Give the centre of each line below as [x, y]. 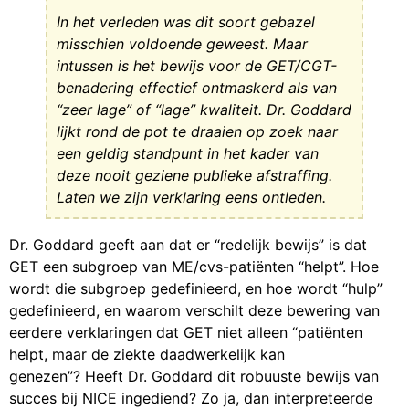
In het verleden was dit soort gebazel [186, 22]
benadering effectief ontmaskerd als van [197, 88]
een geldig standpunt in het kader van [188, 154]
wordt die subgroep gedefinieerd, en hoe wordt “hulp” [196, 289]
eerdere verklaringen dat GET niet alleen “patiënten [186, 333]
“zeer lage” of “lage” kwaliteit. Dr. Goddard [204, 110]
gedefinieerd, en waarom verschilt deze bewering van [194, 311]
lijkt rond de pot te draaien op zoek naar [197, 132]
